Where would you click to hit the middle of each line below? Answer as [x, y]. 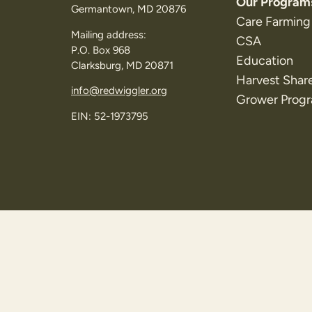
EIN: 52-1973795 [110, 116]
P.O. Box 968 [101, 50]
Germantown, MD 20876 [128, 9]
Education [265, 60]
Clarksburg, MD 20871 [122, 65]
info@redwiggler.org [119, 91]
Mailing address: [109, 34]
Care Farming [273, 21]
